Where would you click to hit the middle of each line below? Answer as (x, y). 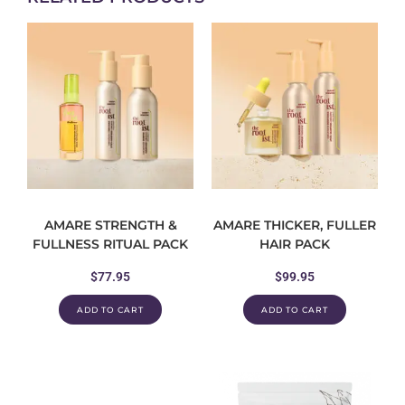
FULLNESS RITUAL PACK (110, 245)
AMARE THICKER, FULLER (295, 226)
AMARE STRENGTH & (110, 226)
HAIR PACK (295, 245)
